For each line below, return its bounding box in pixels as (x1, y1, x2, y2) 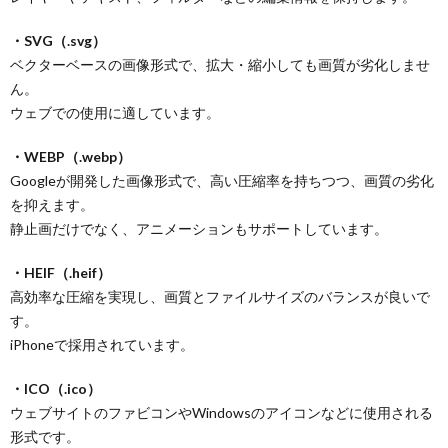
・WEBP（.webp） (10, 148, 131, 165)
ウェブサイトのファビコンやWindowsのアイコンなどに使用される (10, 404, 433, 421)
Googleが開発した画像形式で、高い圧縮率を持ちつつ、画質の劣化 (10, 172, 434, 189)
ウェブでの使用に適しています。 (10, 104, 220, 121)
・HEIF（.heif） (10, 264, 111, 281)
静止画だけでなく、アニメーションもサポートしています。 (10, 220, 388, 237)
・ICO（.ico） (10, 380, 101, 397)
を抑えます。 (10, 196, 94, 213)
